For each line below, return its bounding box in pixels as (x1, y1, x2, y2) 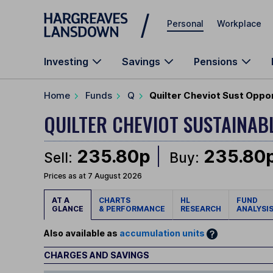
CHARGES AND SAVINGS (44, 249, 149, 260)
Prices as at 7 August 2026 (44, 171, 142, 181)
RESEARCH (180, 204, 221, 214)
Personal (167, 18, 204, 29)
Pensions (194, 55, 238, 68)
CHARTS (99, 196, 134, 205)
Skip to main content (44, 10, 132, 20)
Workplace (217, 18, 261, 29)
